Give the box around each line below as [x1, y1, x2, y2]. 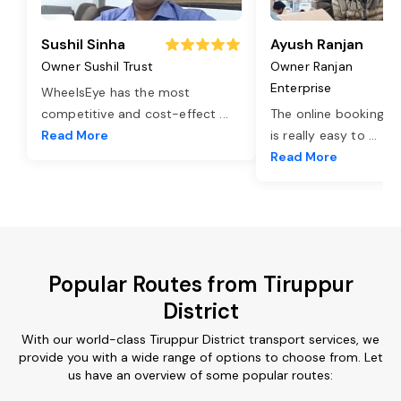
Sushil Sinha [41, 34, 125, 54]
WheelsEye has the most [41, 83, 191, 100]
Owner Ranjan [270, 57, 353, 74]
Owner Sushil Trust [41, 57, 153, 74]
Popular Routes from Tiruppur [47, 269, 354, 298]
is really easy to [270, 126, 369, 143]
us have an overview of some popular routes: [68, 366, 333, 383]
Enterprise [270, 79, 332, 96]
